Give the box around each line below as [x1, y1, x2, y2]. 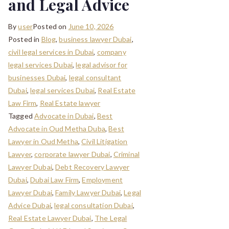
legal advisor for [76, 60, 127, 69]
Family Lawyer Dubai [55, 188, 121, 197]
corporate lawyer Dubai [34, 149, 110, 158]
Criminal [113, 149, 140, 158]
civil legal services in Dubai [8, 47, 94, 56]
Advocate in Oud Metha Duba [8, 124, 105, 133]
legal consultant [68, 73, 122, 82]
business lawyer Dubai [59, 34, 132, 43]
